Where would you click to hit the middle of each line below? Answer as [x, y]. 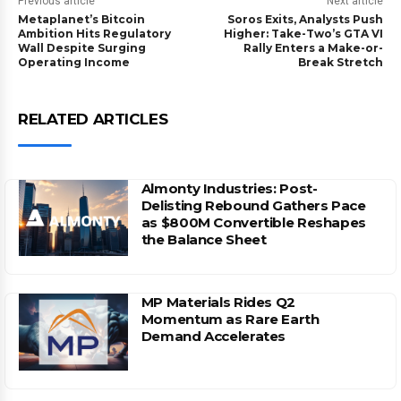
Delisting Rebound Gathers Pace [253, 206]
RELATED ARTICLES [93, 119]
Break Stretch [340, 63]
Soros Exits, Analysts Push [305, 20]
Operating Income [74, 63]
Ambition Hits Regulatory [94, 34]
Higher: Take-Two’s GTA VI [303, 34]
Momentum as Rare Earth [230, 320]
